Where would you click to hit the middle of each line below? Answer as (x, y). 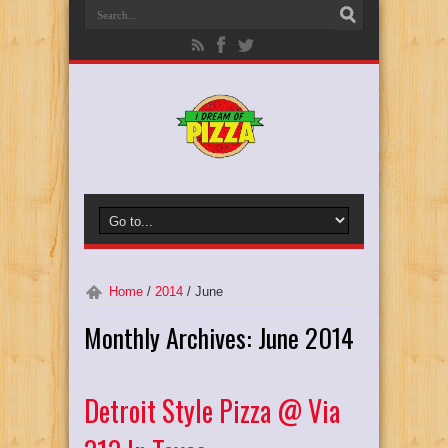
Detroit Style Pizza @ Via (212, 410)
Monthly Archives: (171, 337)
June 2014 (306, 337)
